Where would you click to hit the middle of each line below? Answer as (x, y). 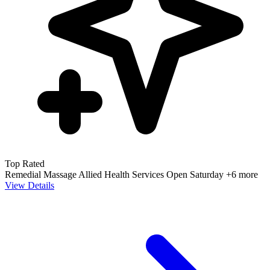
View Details (30, 186)
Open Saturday (196, 175)
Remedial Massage (42, 175)
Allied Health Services (122, 175)
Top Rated (25, 164)
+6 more (242, 175)
